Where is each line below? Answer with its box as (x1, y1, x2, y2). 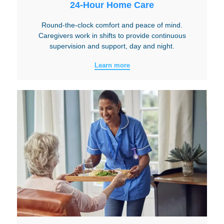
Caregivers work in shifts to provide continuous (38, 31, 186, 40)
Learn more (94, 61, 130, 69)
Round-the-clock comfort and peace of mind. (41, 21, 182, 29)
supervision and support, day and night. (49, 42, 174, 50)
